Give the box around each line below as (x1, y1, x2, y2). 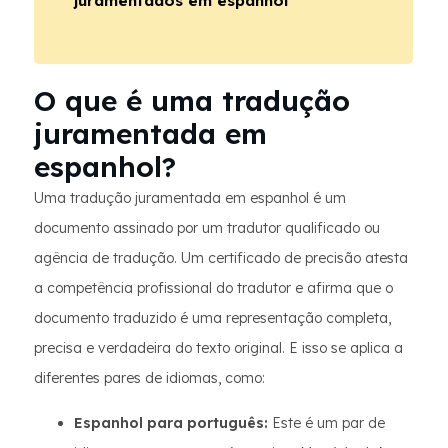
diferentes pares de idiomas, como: (34, 369, 265, 387)
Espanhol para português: (74, 414, 268, 432)
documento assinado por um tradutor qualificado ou (34, 219, 380, 237)
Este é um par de (268, 414, 385, 432)
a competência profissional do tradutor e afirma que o (34, 279, 393, 297)
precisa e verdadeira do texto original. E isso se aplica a (34, 339, 403, 357)
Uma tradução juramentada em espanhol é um (34, 189, 346, 207)
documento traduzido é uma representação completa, (34, 309, 391, 327)
